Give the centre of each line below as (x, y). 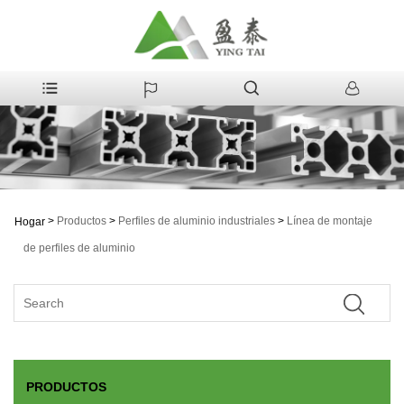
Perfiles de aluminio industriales (197, 221)
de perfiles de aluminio (79, 248)
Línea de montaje (330, 221)
